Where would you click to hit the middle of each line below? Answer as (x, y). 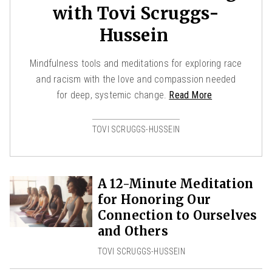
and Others (133, 231)
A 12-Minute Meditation (175, 183)
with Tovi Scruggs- (136, 13)
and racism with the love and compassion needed (136, 79)
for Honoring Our (154, 199)
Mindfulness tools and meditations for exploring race (136, 63)
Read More (191, 95)
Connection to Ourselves (177, 215)
